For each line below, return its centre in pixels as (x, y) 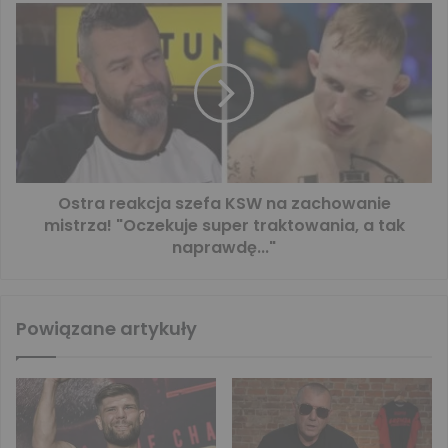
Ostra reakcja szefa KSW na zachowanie (224, 203)
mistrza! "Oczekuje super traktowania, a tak (224, 225)
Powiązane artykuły (106, 328)
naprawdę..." (224, 247)
